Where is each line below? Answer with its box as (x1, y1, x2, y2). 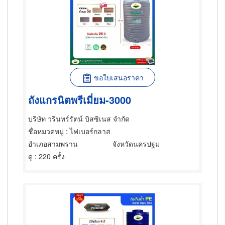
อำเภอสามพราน (28, 139, 78, 149)
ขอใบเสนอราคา (93, 72, 144, 82)
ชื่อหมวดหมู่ (28, 126, 64, 136)
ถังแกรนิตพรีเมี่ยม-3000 (28, 92, 131, 107)
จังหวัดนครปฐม (113, 139, 160, 149)
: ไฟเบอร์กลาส (64, 126, 110, 136)
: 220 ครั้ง (33, 151, 65, 161)
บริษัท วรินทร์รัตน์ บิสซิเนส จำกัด (28, 114, 130, 124)
